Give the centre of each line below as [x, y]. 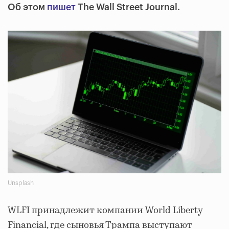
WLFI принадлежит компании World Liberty [105, 210]
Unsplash [21, 183]
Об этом [27, 7]
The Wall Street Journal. [128, 7]
